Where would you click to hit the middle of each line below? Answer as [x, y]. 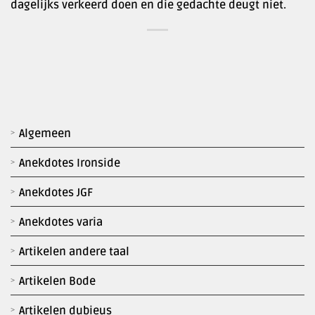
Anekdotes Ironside [70, 163]
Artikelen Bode [57, 281]
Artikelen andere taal [74, 251]
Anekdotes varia [61, 222]
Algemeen [45, 133]
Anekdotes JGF [56, 192]
